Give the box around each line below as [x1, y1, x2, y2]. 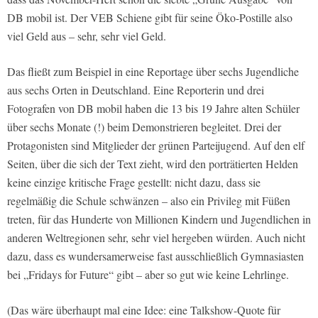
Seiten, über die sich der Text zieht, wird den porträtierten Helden [7, 156, 298, 172]
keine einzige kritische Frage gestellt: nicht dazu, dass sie [7, 175, 261, 190]
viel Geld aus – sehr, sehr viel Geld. [7, 28, 166, 44]
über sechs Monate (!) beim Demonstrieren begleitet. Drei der [7, 119, 281, 135]
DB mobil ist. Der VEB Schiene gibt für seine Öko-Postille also [7, 10, 292, 26]
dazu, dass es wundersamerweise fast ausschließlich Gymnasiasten [7, 248, 304, 264]
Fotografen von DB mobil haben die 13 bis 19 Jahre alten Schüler [7, 101, 300, 116]
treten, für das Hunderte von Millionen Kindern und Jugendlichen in [7, 212, 311, 227]
